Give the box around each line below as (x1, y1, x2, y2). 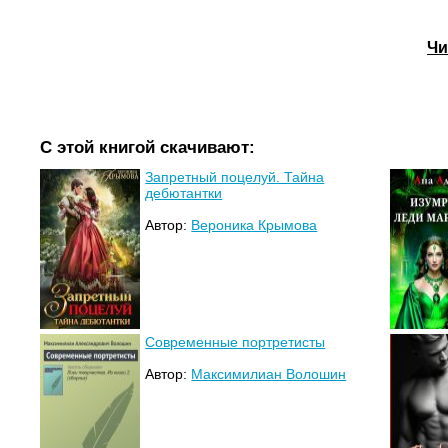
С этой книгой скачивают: (40, 137, 256, 158)
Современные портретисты (145, 334, 326, 351)
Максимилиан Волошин (191, 366, 347, 383)
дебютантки (145, 185, 223, 202)
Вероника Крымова (191, 217, 318, 234)
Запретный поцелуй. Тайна (145, 169, 325, 186)
